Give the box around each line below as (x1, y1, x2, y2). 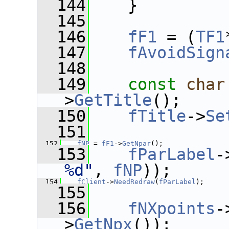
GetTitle (74, 91, 152, 109)
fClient (77, 178, 106, 186)
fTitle (128, 107, 186, 125)
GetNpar (122, 140, 151, 147)
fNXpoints (128, 199, 215, 218)
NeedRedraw (114, 178, 155, 186)
